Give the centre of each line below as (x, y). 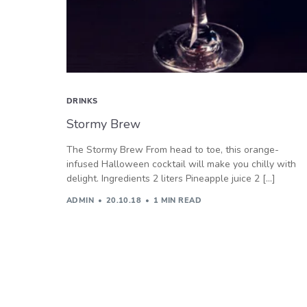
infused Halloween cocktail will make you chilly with (181, 164)
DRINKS (82, 101)
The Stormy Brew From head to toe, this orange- (173, 149)
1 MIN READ (177, 201)
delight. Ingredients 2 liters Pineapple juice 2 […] (171, 178)
